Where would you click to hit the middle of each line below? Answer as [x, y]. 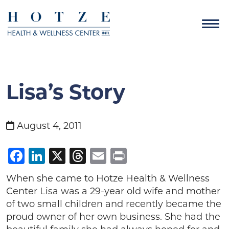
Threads [119, 156]
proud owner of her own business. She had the [113, 217]
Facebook [64, 156]
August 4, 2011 [48, 126]
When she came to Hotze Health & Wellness [108, 178]
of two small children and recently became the [114, 204]
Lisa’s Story [66, 92]
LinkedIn [81, 156]
